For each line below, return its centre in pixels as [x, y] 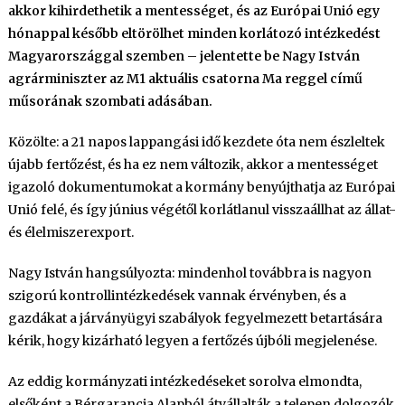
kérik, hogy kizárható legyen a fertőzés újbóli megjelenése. [192, 341]
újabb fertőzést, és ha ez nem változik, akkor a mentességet [193, 165]
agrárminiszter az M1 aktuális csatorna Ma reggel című [185, 79]
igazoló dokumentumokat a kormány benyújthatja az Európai [201, 187]
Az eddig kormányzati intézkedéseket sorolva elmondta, [184, 381]
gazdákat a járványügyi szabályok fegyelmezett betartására [195, 318]
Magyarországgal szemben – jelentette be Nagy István [184, 56]
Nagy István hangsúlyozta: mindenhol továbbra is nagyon [189, 273]
